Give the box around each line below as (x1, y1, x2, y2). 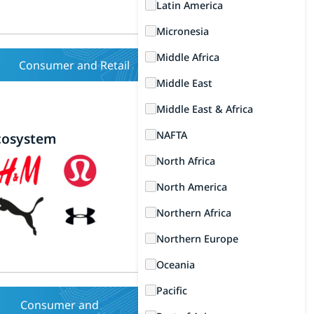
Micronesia (156, 25, 210, 38)
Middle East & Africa (156, 102, 254, 116)
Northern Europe (156, 232, 239, 245)
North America (156, 180, 228, 193)
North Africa (156, 154, 216, 168)
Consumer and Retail (19, 57, 130, 73)
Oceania (156, 258, 196, 271)
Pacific (156, 284, 188, 297)
